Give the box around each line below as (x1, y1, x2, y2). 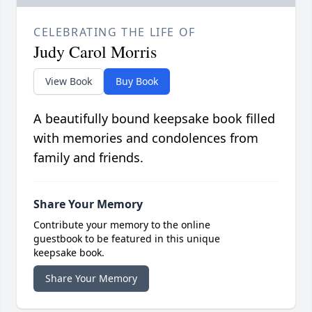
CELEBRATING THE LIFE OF (33, 24, 196, 40)
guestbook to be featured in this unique (33, 231, 220, 245)
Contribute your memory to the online (33, 217, 210, 231)
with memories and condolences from (33, 129, 258, 146)
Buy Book (116, 74, 158, 88)
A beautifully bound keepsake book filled (33, 109, 275, 127)
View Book (45, 74, 92, 88)
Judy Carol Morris (33, 40, 157, 63)
